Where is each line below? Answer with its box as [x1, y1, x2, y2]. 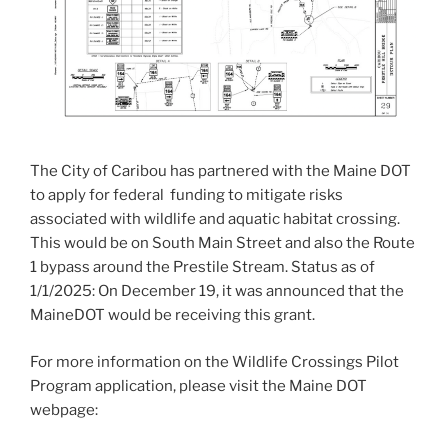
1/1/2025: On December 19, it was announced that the [30, 282, 404, 301]
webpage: [30, 400, 98, 419]
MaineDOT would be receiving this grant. [30, 306, 315, 325]
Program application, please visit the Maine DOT [30, 376, 367, 395]
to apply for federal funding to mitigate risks [30, 186, 343, 205]
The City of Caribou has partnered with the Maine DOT [30, 162, 411, 181]
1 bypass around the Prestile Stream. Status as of [30, 258, 375, 277]
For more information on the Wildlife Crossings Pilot [30, 352, 399, 371]
